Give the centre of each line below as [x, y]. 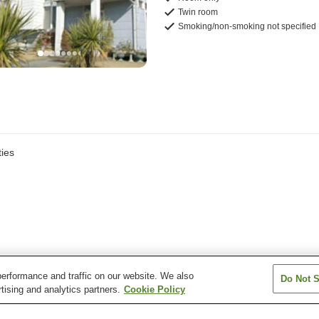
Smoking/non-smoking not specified [247, 26]
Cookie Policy [155, 289]
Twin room [198, 12]
